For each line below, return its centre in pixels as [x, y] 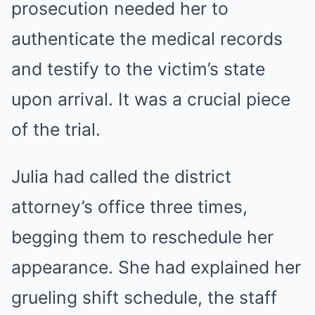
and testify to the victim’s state [138, 69]
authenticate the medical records [147, 39]
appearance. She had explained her [156, 268]
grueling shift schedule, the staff [144, 298]
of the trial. [56, 130]
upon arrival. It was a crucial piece [151, 99]
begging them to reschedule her [142, 237]
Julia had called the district [121, 177]
